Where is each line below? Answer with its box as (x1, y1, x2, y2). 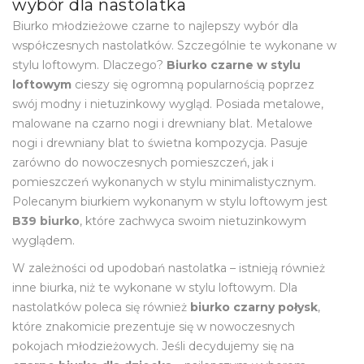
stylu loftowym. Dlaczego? (12, 57, 167, 72)
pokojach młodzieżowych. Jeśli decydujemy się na (12, 338, 294, 353)
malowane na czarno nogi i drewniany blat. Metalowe (12, 115, 313, 131)
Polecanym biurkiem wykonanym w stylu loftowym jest (12, 193, 327, 209)
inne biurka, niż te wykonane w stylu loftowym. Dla (12, 279, 297, 295)
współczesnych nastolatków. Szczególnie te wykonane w (12, 37, 336, 53)
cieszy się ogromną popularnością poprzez (71, 76, 314, 92)
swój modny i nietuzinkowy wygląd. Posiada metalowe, (12, 96, 323, 111)
